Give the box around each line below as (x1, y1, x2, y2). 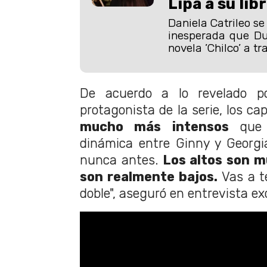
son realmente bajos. (80, 169, 218, 185)
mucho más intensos (80, 119, 229, 135)
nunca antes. (80, 153, 159, 168)
